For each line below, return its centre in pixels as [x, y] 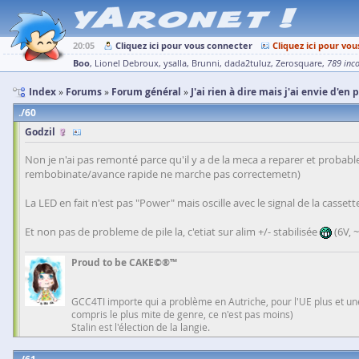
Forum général [146, 92]
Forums [84, 92]
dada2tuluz [248, 63]
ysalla [175, 63]
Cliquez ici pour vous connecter [184, 45]
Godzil [40, 132]
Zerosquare [299, 63]
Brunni [206, 63]
